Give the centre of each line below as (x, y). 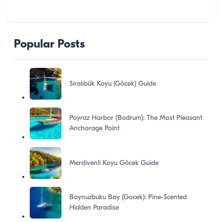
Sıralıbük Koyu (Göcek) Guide (113, 84)
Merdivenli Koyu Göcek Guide (114, 163)
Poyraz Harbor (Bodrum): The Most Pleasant (136, 118)
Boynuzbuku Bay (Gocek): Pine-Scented (128, 197)
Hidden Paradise (94, 208)
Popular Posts (49, 45)
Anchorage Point (94, 129)
